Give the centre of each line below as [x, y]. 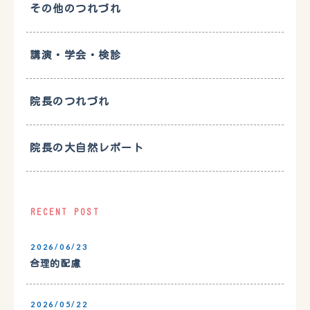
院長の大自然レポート [87, 148]
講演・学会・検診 [75, 55]
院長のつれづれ [70, 102]
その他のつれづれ [75, 9]
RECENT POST [65, 212]
